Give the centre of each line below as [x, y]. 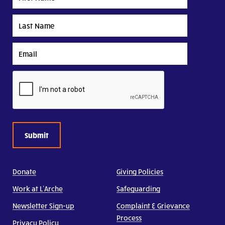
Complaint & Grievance [153, 206]
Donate [24, 172]
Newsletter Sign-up [43, 206]
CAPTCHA [28, 76]
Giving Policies [140, 172]
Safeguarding [138, 189]
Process [129, 218]
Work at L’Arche [38, 189]
